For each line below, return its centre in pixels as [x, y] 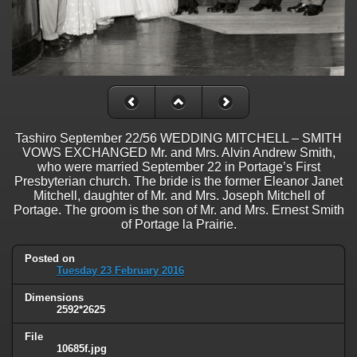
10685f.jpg [82, 348]
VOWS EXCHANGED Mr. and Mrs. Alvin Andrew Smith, [178, 152]
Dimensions [54, 297]
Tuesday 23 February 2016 [120, 270]
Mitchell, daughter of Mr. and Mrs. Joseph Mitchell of [178, 195]
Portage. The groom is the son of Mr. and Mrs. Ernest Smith [178, 210]
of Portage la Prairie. [178, 224]
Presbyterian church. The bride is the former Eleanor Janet [178, 181]
